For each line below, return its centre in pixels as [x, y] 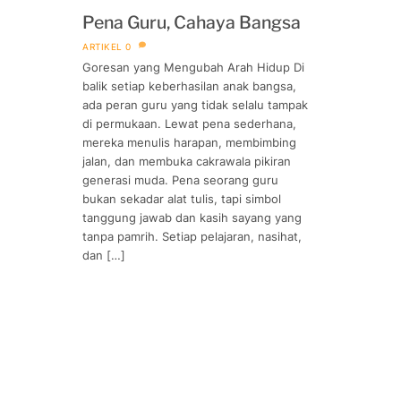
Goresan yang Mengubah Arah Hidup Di [193, 67]
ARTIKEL [102, 46]
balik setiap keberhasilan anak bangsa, [189, 85]
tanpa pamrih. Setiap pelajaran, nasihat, [192, 236]
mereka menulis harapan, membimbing [189, 142]
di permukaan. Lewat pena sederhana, [189, 123]
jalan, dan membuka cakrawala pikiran [187, 161]
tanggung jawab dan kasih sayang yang [192, 217]
